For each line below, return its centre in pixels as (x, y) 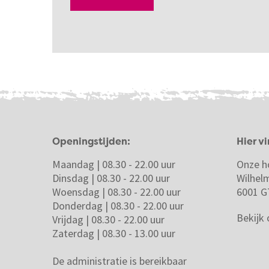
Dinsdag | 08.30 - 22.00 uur (111, 178)
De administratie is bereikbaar (119, 261)
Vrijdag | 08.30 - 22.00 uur (108, 219)
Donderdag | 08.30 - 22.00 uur (118, 206)
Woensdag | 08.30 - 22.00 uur (116, 192)
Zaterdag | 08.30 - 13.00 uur (114, 233)
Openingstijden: (91, 142)
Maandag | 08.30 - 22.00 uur (114, 164)
